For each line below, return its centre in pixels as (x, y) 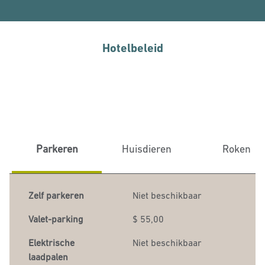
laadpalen (48, 257)
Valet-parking (56, 219)
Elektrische (51, 243)
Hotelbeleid (132, 48)
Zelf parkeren (57, 195)
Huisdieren (147, 149)
